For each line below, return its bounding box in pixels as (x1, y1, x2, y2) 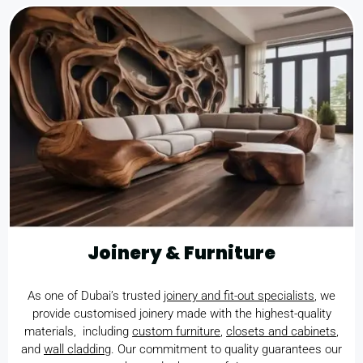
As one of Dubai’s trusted (28, 288, 164, 303)
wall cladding (44, 341, 111, 357)
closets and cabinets (226, 323, 336, 339)
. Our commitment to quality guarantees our (111, 341, 342, 357)
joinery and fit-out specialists (164, 288, 314, 303)
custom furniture (132, 323, 220, 339)
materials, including (24, 323, 132, 339)
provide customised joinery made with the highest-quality (32, 305, 331, 321)
